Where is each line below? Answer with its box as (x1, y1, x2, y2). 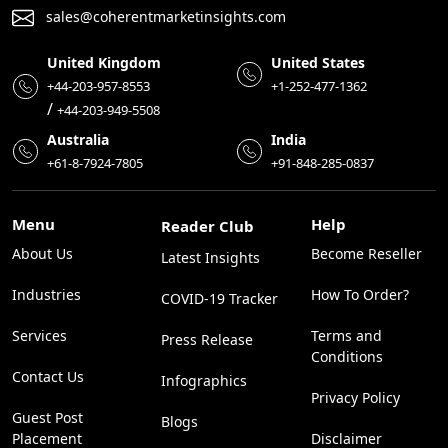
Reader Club (161, 215, 255, 236)
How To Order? (310, 284, 409, 304)
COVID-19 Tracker (161, 288, 279, 308)
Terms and (310, 325, 382, 345)
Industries (12, 284, 81, 304)
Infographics (161, 370, 248, 390)
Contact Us (12, 366, 84, 386)
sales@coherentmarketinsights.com (42, 6, 286, 26)
